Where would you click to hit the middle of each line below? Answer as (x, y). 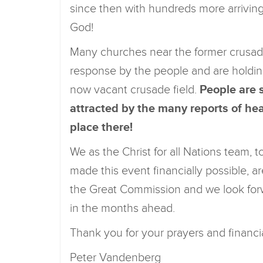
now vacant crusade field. (133, 90)
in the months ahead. (122, 208)
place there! (103, 127)
